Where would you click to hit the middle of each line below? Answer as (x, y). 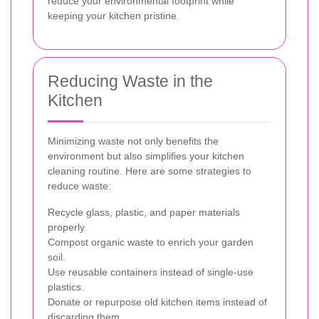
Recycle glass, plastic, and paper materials (144, 212)
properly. (67, 227)
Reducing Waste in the (130, 81)
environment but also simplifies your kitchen (146, 156)
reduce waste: (79, 185)
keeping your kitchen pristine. (114, 15)
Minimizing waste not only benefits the (133, 141)
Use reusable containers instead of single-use (151, 272)
